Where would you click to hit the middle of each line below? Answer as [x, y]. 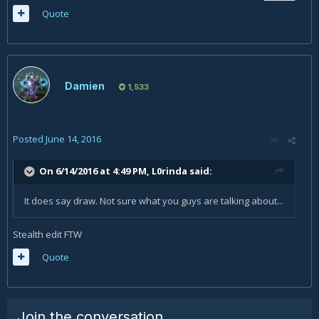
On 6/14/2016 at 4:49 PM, [95, 171]
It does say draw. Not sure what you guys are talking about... [154, 201]
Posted [29, 139]
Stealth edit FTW [47, 234]
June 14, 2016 [73, 139]
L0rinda [169, 171]
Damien [85, 86]
